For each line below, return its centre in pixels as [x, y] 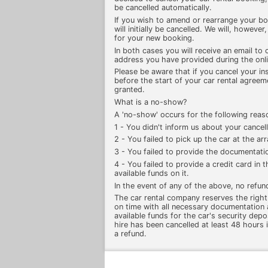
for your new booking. [154, 38]
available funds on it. [152, 173]
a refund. [130, 234]
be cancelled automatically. [163, 8]
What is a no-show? [150, 102]
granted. [130, 90]
